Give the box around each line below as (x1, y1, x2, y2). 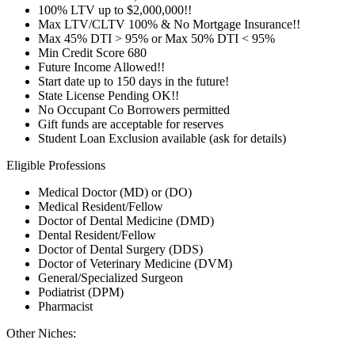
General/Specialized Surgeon (38, 271, 183, 285)
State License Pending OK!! (38, 89, 179, 103)
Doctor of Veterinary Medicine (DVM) (38, 257, 232, 271)
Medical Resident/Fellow (38, 200, 163, 214)
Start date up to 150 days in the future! (38, 74, 229, 89)
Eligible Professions (6, 158, 105, 173)
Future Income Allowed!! (38, 60, 165, 74)
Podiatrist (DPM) (38, 285, 124, 300)
